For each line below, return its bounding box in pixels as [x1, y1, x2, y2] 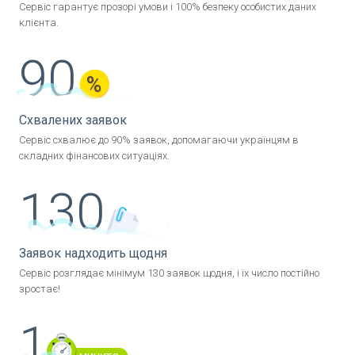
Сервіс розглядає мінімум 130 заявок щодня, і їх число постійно [19, 267, 319, 280]
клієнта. [19, 17, 59, 29]
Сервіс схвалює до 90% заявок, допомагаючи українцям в [19, 134, 299, 147]
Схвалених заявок [19, 113, 127, 128]
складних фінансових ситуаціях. [19, 150, 170, 162]
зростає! [19, 283, 60, 296]
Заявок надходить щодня [19, 246, 167, 261]
